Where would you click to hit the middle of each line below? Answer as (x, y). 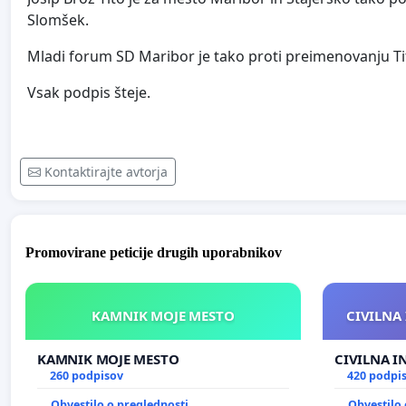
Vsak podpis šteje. (89, 93)
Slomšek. (58, 20)
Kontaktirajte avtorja (106, 172)
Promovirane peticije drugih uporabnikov (154, 252)
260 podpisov (86, 375)
